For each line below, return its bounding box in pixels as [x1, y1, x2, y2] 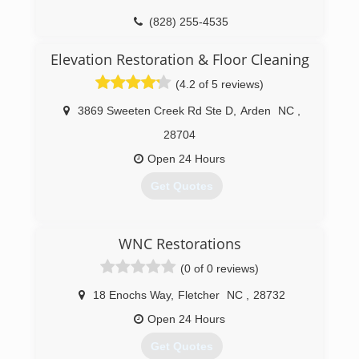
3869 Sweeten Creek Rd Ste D [77, 104, 233, 117]
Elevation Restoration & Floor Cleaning [50, 50, 309, 69]
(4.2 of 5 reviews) [175, 78, 264, 91]
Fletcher [177, 288, 220, 301]
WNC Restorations [118, 234, 241, 253]
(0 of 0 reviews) [180, 262, 259, 275]
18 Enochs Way [92, 288, 171, 301]
